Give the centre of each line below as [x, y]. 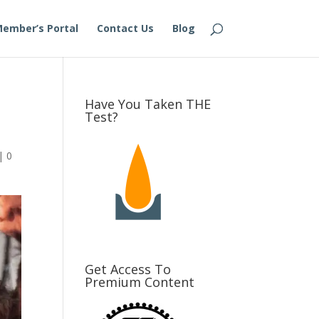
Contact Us [125, 28]
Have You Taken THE [148, 104]
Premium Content [140, 282]
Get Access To [128, 269]
